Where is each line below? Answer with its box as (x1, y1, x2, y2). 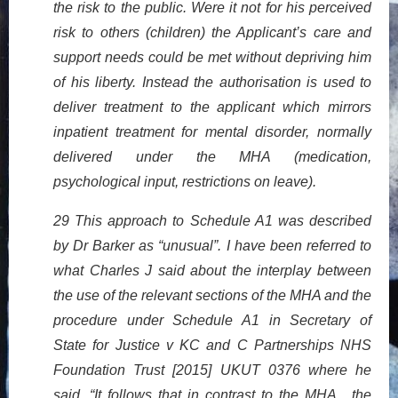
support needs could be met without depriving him (53, 49, 371, 65)
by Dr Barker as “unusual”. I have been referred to (53, 237, 371, 253)
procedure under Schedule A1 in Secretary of (53, 312, 371, 328)
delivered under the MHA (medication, (53, 148, 371, 164)
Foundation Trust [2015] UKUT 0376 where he (53, 362, 371, 378)
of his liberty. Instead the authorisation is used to (53, 74, 371, 90)
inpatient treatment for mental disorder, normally (53, 123, 371, 139)
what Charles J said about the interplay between (53, 262, 371, 278)
